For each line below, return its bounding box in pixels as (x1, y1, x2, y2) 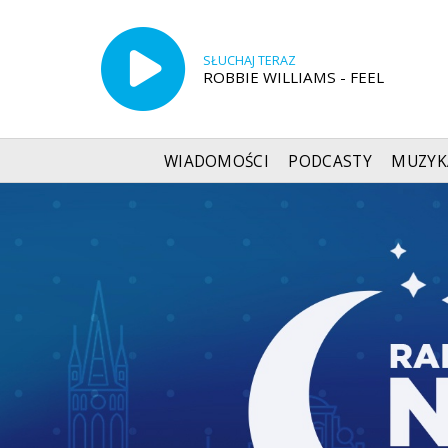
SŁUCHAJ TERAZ (202, 51, 296, 69)
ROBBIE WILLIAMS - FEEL (202, 66, 384, 87)
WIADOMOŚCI (163, 150, 270, 172)
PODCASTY (288, 150, 372, 172)
